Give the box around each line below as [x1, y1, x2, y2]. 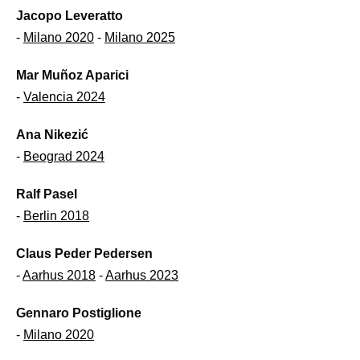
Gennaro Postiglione [16, 306, 141, 320]
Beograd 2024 [23, 149, 104, 163]
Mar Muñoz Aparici [16, 68, 129, 82]
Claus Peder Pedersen [16, 247, 153, 260]
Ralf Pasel [16, 187, 77, 201]
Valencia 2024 [23, 90, 105, 104]
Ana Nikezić [16, 128, 88, 141]
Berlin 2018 [23, 209, 89, 223]
